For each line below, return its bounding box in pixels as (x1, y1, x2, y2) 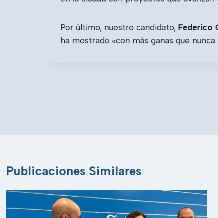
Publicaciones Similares (6, 163, 142, 178)
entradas (44, 113, 93, 128)
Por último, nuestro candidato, (60, 22, 178, 32)
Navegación (44, 83, 111, 98)
